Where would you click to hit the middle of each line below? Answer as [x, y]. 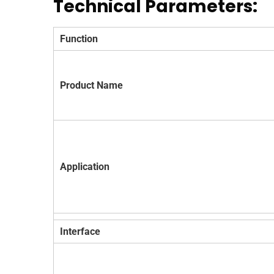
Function [79, 39]
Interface [80, 231]
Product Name [91, 85]
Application [85, 166]
